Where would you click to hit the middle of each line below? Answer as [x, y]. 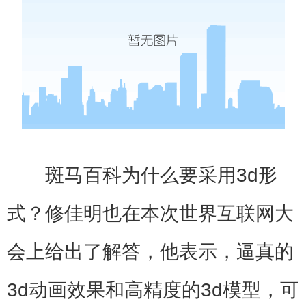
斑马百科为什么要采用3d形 [161, 175]
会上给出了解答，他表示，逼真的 [150, 252]
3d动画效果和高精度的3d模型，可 [153, 290]
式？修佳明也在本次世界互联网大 [150, 213]
